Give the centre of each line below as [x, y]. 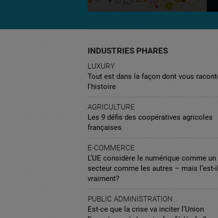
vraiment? [103, 179]
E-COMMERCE [111, 148]
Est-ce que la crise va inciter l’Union [146, 209]
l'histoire [102, 87]
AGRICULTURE [111, 107]
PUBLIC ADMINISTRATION [130, 199]
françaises [105, 128]
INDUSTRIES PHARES [128, 51]
